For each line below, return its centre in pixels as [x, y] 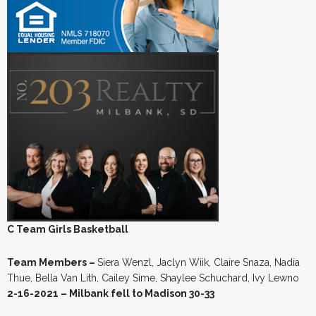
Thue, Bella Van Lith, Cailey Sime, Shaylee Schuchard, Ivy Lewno [153, 278]
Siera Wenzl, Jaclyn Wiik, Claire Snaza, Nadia [199, 262]
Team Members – [52, 262]
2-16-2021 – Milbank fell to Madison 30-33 [111, 293]
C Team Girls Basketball [68, 229]
